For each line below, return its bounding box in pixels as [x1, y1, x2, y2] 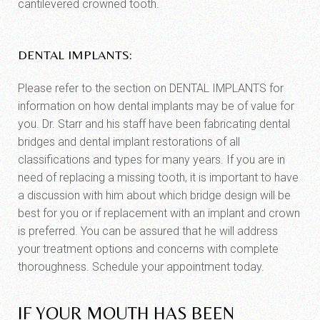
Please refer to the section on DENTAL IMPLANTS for [18, 81, 284, 95]
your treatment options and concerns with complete [18, 242, 279, 256]
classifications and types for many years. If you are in [18, 153, 285, 166]
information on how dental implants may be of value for [18, 99, 294, 113]
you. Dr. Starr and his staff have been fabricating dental [18, 117, 290, 131]
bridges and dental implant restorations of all [18, 135, 240, 149]
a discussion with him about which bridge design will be [18, 189, 291, 202]
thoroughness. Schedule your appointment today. [18, 260, 264, 274]
